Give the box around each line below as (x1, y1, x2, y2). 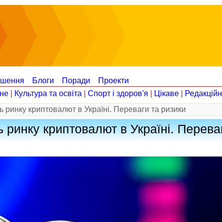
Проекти (98, 76, 129, 85)
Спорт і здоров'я (88, 89, 148, 98)
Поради (62, 76, 90, 85)
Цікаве (154, 89, 179, 98)
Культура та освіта (14, 89, 82, 98)
